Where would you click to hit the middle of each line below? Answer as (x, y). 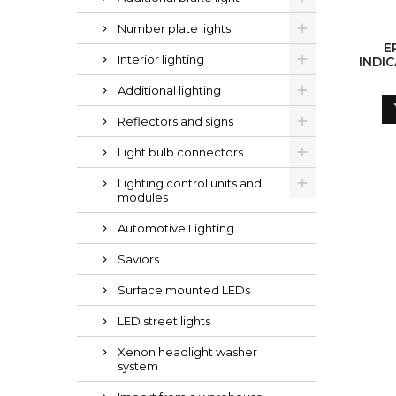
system (138, 366)
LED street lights (164, 321)
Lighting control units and (190, 183)
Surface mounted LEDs (184, 290)
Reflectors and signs (175, 121)
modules (143, 197)
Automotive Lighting (176, 228)
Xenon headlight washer (187, 352)
